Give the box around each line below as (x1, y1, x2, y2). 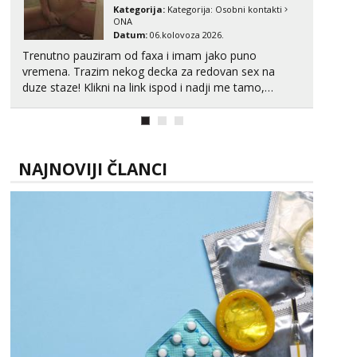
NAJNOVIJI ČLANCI (18, 158, 167, 180)
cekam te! (22, 96, 73, 111)
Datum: (113, 29, 147, 41)
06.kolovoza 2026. (147, 29, 224, 41)
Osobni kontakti (215, 3, 282, 15)
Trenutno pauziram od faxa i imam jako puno (22, 48, 257, 63)
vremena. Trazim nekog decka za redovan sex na (22, 64, 275, 79)
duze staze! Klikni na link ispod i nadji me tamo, (22, 80, 84, 95)
